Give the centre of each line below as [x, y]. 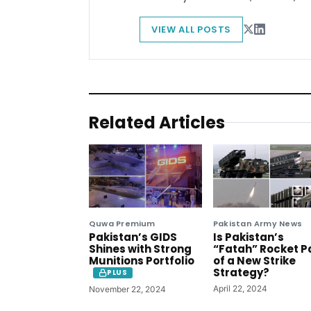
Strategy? [241, 273]
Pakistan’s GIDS [133, 237]
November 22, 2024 [127, 289]
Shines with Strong [140, 249]
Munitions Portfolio [142, 261]
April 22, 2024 [240, 289]
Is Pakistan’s [249, 237]
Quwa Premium [122, 224]
